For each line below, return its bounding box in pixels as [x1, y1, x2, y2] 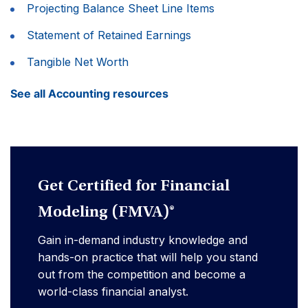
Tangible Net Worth [27, 55, 129, 69]
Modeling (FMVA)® [38, 205, 175, 222]
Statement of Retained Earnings [27, 28, 191, 43]
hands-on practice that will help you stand [38, 250, 258, 265]
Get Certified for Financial [38, 179, 230, 196]
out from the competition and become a [38, 267, 245, 282]
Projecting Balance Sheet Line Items [27, 1, 214, 16]
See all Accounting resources [10, 87, 168, 101]
